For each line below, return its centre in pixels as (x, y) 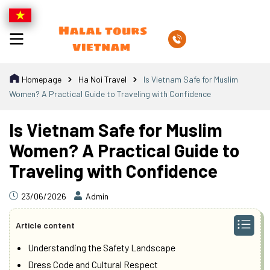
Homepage (41, 79)
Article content (45, 225)
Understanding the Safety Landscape (102, 247)
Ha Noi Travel (102, 79)
